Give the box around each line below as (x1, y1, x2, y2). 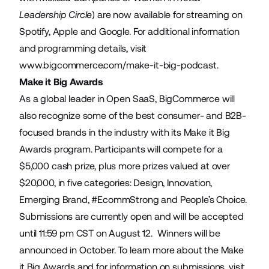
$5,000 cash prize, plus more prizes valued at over (19, 160, 230, 172)
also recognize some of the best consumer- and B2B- (19, 109, 246, 121)
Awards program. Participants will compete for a (19, 143, 223, 155)
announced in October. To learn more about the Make (19, 244, 244, 256)
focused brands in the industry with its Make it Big (19, 126, 230, 138)
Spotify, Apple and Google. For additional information (19, 25, 240, 37)
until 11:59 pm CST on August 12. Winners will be (19, 227, 221, 239)
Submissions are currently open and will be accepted (19, 210, 244, 222)
